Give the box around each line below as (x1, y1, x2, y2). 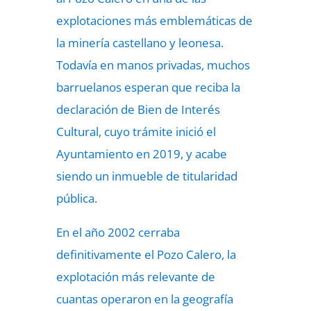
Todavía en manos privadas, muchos (56, 57, 250, 73)
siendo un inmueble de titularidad (56, 168, 237, 184)
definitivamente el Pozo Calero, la (56, 246, 236, 262)
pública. (56, 190, 97, 206)
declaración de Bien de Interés (56, 101, 220, 117)
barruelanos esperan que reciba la (56, 79, 240, 95)
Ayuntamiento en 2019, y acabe (56, 146, 227, 162)
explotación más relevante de (56, 269, 215, 285)
